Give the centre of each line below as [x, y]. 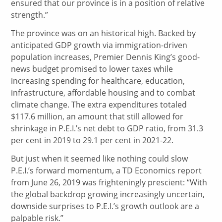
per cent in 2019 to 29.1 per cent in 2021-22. [92, 140]
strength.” [30, 15]
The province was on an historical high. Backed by [104, 33]
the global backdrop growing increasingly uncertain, [108, 194]
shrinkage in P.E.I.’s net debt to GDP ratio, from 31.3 [107, 128]
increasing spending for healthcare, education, [98, 81]
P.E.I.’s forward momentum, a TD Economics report [107, 170]
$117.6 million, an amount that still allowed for [97, 116]
